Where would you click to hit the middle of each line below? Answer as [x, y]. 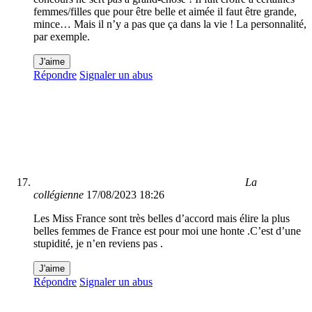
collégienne [58, 195]
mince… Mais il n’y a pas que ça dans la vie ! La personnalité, [170, 24]
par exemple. [62, 37]
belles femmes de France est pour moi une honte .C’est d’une [167, 231]
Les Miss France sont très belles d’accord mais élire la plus [162, 219]
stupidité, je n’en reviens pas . [98, 244]
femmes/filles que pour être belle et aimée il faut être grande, [165, 12]
